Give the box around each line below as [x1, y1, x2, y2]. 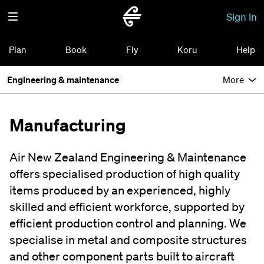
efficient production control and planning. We [9, 216, 246, 230]
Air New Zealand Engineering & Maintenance [9, 150, 246, 164]
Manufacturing [9, 114, 126, 136]
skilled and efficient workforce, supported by [9, 200, 245, 214]
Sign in [226, 10, 257, 23]
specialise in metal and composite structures [9, 233, 247, 247]
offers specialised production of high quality [9, 167, 240, 181]
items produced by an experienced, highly [9, 183, 230, 197]
